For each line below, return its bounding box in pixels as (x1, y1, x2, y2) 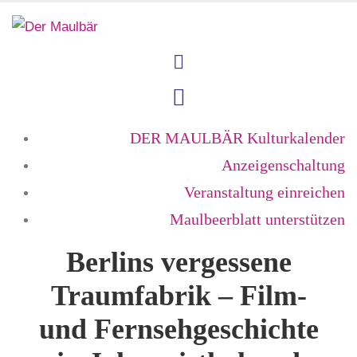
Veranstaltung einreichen (184, 183, 345, 202)
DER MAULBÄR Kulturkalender (130, 129, 345, 147)
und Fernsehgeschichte (38, 313, 319, 346)
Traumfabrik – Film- (50, 280, 307, 312)
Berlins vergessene (65, 246, 292, 279)
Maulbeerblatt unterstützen (170, 210, 345, 229)
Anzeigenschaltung (222, 156, 345, 175)
